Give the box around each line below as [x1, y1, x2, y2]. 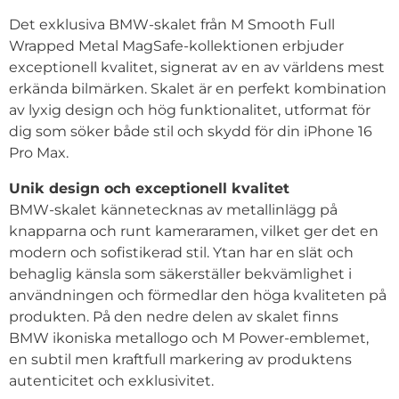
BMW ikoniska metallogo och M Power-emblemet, [9, 329, 369, 346]
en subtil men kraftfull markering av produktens [9, 350, 352, 368]
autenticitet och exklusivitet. [9, 371, 214, 389]
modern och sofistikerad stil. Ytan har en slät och [9, 243, 354, 261]
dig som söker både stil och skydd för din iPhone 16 [9, 122, 372, 140]
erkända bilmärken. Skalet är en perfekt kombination [9, 79, 387, 97]
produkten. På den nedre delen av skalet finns [9, 307, 338, 325]
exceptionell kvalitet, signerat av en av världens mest [9, 58, 385, 76]
